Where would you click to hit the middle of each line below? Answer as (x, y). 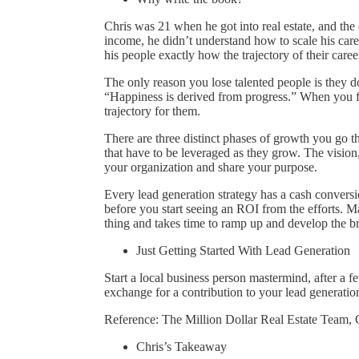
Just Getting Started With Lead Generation (243, 250)
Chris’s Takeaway (182, 346)
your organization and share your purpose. (211, 167)
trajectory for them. (152, 111)
